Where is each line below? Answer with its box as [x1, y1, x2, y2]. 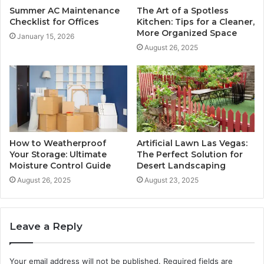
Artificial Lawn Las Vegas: [137, 137, 247, 148]
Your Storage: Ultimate [9, 148, 107, 160]
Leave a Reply [9, 220, 82, 232]
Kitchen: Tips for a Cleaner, [137, 16, 255, 27]
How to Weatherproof [9, 137, 106, 148]
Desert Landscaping [137, 160, 226, 171]
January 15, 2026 [17, 31, 74, 41]
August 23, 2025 [144, 175, 199, 184]
